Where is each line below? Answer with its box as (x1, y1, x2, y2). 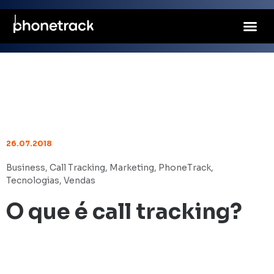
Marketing (109, 162, 154, 173)
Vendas (64, 175, 95, 186)
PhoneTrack (158, 162, 211, 173)
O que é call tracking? (6, 198, 242, 225)
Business (6, 162, 45, 173)
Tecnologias (6, 175, 59, 186)
